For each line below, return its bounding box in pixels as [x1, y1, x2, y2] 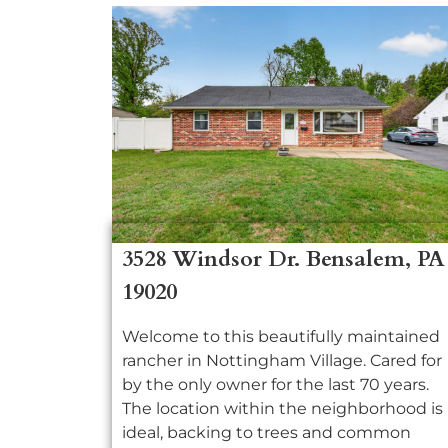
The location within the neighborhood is [122, 399, 443, 419]
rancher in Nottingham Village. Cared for [122, 351, 442, 371]
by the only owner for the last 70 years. [122, 375, 429, 395]
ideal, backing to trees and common [122, 423, 411, 443]
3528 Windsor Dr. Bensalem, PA [122, 244, 445, 275]
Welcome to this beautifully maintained [122, 327, 440, 347]
